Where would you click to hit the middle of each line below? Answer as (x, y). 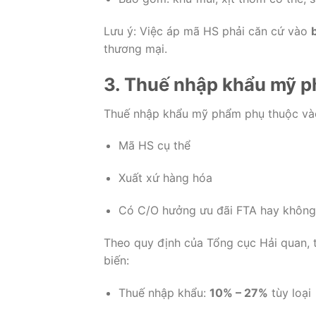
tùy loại (289, 292)
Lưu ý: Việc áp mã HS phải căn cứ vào (207, 31)
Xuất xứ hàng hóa (165, 178)
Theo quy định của (155, 242)
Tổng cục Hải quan (257, 242)
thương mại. (135, 48)
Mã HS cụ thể (154, 146)
